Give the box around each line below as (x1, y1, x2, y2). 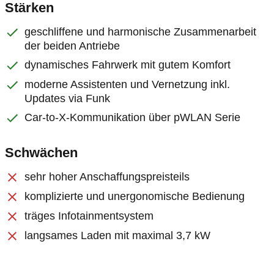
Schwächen (5, 145, 78, 160)
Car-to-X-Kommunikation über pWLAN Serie (24, 111, 240, 124)
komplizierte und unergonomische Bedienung (24, 190, 245, 202)
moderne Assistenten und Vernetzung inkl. (24, 78, 230, 91)
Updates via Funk (24, 92, 110, 105)
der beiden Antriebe (24, 40, 120, 52)
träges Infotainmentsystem (24, 210, 154, 222)
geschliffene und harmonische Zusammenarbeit (24, 26, 256, 38)
